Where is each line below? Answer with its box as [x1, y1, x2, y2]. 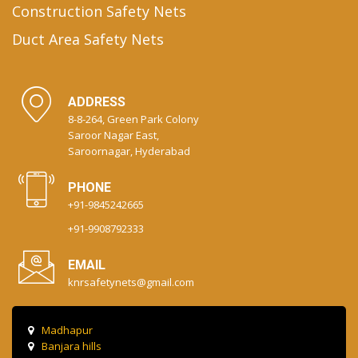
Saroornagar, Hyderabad [68, 144, 190, 159]
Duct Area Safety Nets [12, 30, 164, 50]
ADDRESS [68, 94, 125, 110]
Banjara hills [42, 339, 101, 354]
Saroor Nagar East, [68, 128, 159, 143]
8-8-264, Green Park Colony [68, 112, 199, 127]
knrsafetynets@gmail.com [68, 275, 194, 290]
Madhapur [42, 323, 93, 338]
